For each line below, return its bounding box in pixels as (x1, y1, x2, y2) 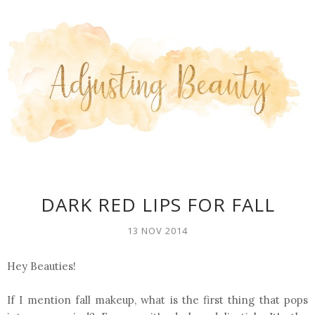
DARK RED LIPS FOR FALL (40, 192, 275, 218)
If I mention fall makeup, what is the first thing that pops (7, 293, 308, 307)
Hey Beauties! (7, 259, 76, 274)
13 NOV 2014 (127, 224, 188, 238)
